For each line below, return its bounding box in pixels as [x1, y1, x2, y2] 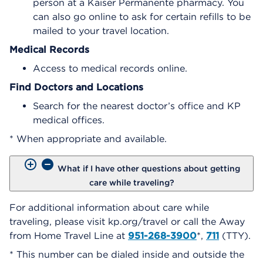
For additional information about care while [9, 201, 209, 213]
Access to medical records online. [33, 62, 187, 74]
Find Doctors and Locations [9, 81, 143, 93]
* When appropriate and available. [9, 133, 167, 144]
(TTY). [219, 230, 251, 241]
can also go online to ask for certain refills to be [33, 11, 251, 22]
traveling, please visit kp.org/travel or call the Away [9, 215, 245, 227]
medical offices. [33, 114, 104, 126]
